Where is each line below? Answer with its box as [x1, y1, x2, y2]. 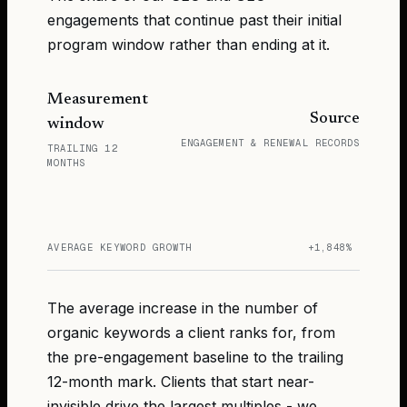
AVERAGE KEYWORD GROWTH [47, 240, 193, 253]
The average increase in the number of [47, 298, 318, 317]
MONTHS [47, 155, 86, 169]
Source [310, 111, 360, 128]
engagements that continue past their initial [47, 10, 342, 29]
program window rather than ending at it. [47, 35, 330, 54]
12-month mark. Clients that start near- [47, 372, 314, 391]
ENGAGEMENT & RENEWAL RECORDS [180, 136, 360, 150]
